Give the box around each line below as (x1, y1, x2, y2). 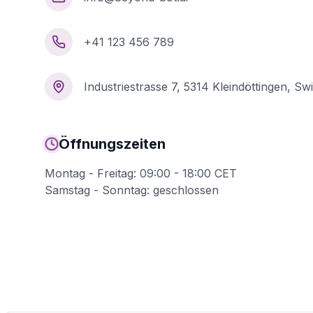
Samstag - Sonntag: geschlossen (45, 183, 219, 197)
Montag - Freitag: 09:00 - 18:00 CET (45, 166, 237, 180)
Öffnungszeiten (59, 136, 166, 152)
